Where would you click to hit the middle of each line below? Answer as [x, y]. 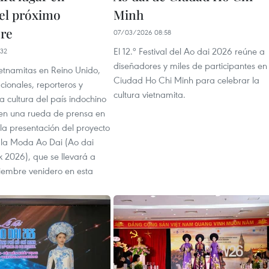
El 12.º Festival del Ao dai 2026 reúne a [189, 51]
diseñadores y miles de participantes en [190, 65]
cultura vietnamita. [150, 94]
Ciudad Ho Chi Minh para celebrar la [186, 80]
